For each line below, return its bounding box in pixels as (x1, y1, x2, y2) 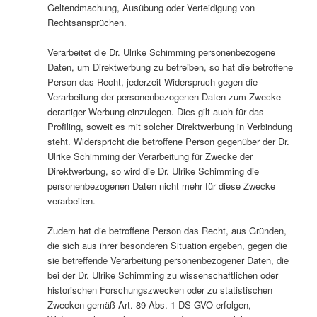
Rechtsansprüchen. (47, 15, 127, 29)
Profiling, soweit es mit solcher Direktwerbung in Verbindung (47, 119, 292, 133)
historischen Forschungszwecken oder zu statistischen (47, 283, 272, 297)
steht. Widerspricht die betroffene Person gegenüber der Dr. (47, 134, 289, 148)
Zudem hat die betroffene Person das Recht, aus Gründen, (47, 224, 287, 238)
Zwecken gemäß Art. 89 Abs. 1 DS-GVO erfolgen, (47, 298, 251, 312)
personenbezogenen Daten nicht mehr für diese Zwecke (47, 178, 275, 192)
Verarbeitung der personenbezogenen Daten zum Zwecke (47, 89, 281, 103)
